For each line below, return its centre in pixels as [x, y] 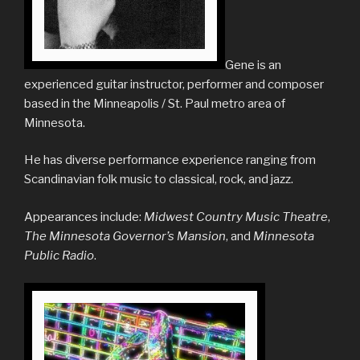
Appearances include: [84, 217]
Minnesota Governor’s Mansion [137, 236]
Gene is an [253, 65]
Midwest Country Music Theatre [236, 217]
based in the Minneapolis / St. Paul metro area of [155, 103]
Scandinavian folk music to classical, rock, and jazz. [159, 180]
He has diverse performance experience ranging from [170, 160]
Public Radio [59, 255]
